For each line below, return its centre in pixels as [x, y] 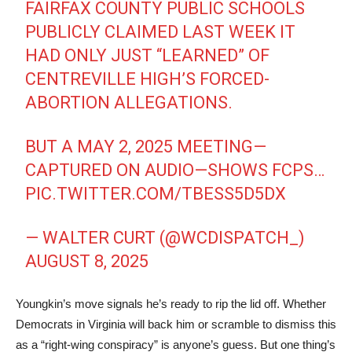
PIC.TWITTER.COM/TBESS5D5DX [156, 194]
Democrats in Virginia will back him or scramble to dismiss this [176, 324]
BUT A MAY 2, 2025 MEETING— [146, 147]
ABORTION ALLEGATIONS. [129, 103]
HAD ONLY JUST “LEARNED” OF [148, 55]
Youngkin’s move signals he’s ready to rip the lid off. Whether [171, 304]
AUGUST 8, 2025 [87, 261]
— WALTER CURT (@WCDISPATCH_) [165, 238]
